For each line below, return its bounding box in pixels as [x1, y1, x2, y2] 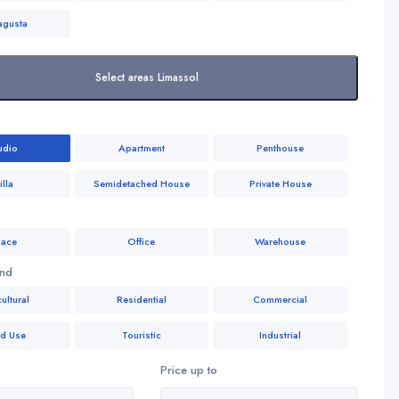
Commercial [253, 292, 308, 306]
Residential [116, 292, 167, 306]
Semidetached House [93, 176, 190, 191]
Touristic [121, 328, 161, 342]
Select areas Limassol [94, 69, 199, 85]
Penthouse [256, 141, 305, 155]
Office [127, 234, 156, 248]
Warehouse [255, 234, 306, 248]
